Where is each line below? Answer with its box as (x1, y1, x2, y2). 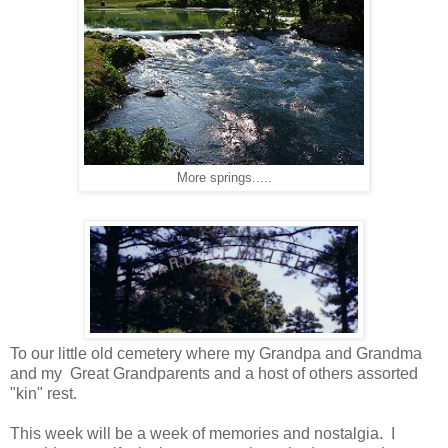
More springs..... (176, 171, 272, 186)
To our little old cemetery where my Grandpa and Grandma (10, 345, 422, 363)
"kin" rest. (10, 385, 81, 403)
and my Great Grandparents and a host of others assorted (10, 365, 418, 383)
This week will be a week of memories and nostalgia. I (10, 425, 395, 443)
